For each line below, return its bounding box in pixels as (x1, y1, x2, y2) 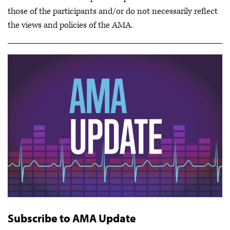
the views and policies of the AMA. (8, 19, 132, 31)
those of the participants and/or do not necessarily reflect (8, 5, 218, 17)
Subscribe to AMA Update (8, 210, 136, 225)
